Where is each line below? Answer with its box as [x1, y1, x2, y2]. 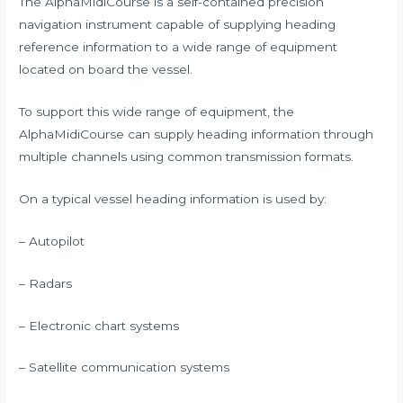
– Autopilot [19, 233, 85, 248]
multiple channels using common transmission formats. [19, 149, 354, 165]
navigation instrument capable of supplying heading [19, 17, 336, 32]
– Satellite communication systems [19, 360, 230, 375]
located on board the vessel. [19, 62, 193, 77]
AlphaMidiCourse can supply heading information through [19, 127, 374, 142]
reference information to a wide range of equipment [19, 40, 338, 55]
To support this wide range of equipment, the [19, 104, 295, 120]
